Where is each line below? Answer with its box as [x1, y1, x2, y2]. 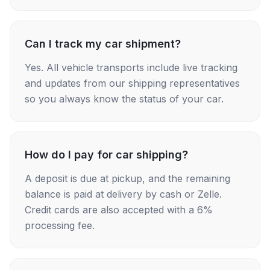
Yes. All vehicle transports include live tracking [25, 61, 237, 74]
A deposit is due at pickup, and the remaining [25, 172, 230, 184]
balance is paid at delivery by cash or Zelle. [25, 188, 222, 200]
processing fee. [25, 219, 95, 231]
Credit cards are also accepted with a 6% [25, 204, 213, 216]
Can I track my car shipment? [25, 37, 181, 50]
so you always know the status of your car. [25, 93, 224, 105]
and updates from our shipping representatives [25, 77, 240, 89]
